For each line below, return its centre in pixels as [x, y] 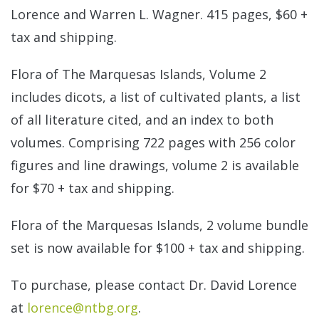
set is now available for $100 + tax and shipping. [158, 247]
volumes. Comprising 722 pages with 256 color [153, 142]
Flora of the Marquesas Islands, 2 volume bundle [159, 225]
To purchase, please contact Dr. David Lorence [154, 284]
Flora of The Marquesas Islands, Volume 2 [138, 74]
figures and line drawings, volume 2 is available [155, 165]
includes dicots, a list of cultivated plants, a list [156, 96]
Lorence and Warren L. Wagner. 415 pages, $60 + [159, 14]
